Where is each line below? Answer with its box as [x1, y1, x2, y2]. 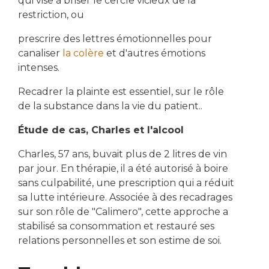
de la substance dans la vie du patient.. [18, 100, 202, 112]
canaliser [18, 47, 60, 59]
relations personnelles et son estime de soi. [18, 235, 222, 247]
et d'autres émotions [104, 47, 205, 59]
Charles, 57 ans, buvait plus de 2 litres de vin [18, 148, 227, 160]
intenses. [18, 62, 59, 74]
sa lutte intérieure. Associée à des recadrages [18, 192, 232, 204]
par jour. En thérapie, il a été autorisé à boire [18, 163, 228, 175]
